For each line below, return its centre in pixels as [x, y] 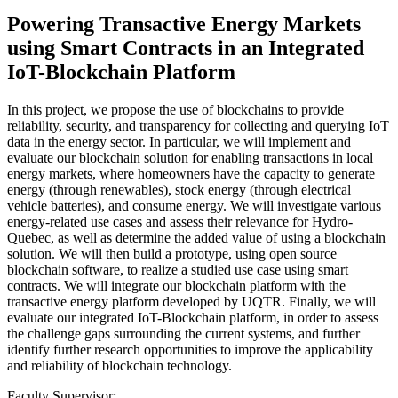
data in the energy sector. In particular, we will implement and [179, 141]
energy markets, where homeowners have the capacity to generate [191, 173]
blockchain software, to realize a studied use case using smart [178, 269]
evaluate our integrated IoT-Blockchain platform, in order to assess [193, 317]
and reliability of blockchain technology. [119, 365]
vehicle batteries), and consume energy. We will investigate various [194, 205]
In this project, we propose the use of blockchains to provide [175, 109]
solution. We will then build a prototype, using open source [172, 253]
